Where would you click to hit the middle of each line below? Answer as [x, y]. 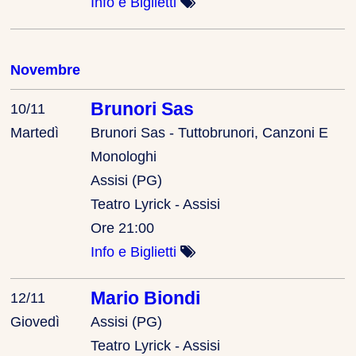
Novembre [46, 70]
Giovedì [35, 321]
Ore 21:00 [123, 228]
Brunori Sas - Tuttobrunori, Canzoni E [210, 132]
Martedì [35, 132]
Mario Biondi [146, 298]
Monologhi [124, 156]
